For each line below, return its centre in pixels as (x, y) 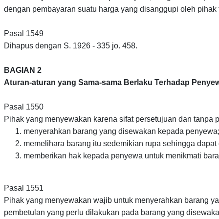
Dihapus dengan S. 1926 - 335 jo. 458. (71, 46)
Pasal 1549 (24, 34)
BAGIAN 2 (23, 70)
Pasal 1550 (24, 107)
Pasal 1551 (24, 188)
